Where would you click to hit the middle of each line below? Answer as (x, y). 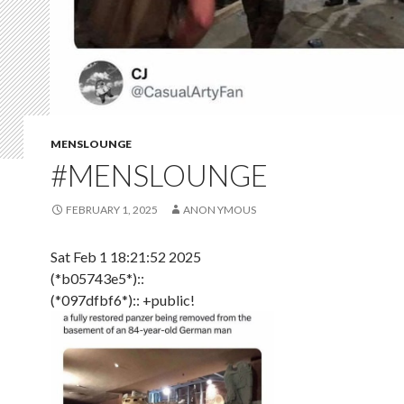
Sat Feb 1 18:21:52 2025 (126, 256)
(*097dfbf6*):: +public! (123, 299)
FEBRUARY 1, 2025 (112, 209)
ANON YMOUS (220, 209)
